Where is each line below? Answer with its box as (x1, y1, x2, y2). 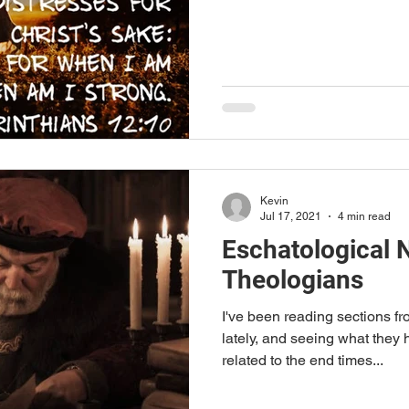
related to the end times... (222, 351, 383, 369)
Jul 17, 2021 (260, 209, 321, 223)
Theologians (222, 265, 363, 295)
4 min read (338, 209, 391, 223)
